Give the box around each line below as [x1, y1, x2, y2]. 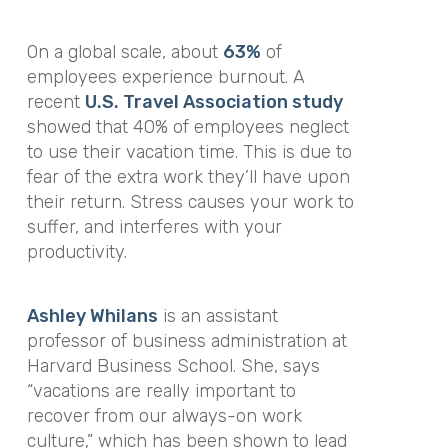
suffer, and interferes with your [26, 215, 282, 238]
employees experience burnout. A [26, 65, 305, 88]
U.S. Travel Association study [84, 90, 343, 113]
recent [26, 90, 85, 113]
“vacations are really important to [26, 380, 296, 402]
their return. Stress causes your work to [26, 190, 354, 213]
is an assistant [157, 305, 278, 327]
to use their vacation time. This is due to [26, 140, 352, 163]
